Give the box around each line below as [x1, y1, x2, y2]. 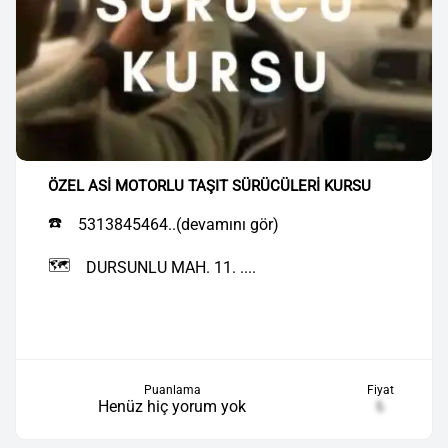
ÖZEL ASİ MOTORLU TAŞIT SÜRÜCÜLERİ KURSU [48, 177, 371, 195]
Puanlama [143, 383, 201, 397]
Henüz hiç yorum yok [98, 397, 246, 416]
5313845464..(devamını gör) [78, 215, 279, 234]
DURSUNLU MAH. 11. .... [86, 258, 256, 277]
